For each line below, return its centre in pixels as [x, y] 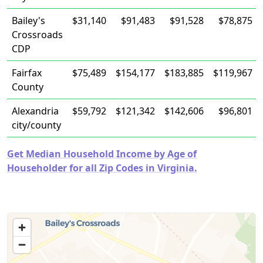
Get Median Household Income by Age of [102, 154]
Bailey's [28, 21]
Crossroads [37, 35]
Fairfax [27, 73]
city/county [36, 125]
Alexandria [35, 111]
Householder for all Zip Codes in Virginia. [102, 168]
